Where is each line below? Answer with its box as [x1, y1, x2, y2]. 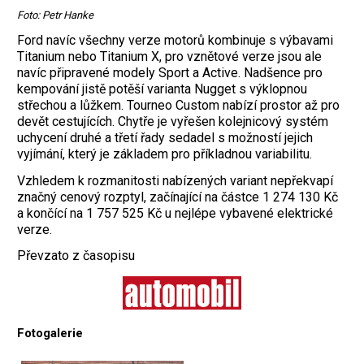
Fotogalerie [17, 326, 83, 341]
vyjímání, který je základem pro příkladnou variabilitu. [17, 145, 312, 162]
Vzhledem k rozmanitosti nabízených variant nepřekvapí [17, 172, 333, 188]
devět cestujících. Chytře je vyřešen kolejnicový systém [17, 113, 328, 129]
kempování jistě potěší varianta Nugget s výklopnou [17, 80, 307, 97]
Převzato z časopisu [17, 248, 135, 264]
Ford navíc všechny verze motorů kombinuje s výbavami [17, 32, 333, 48]
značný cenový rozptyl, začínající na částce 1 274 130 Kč [17, 188, 338, 205]
